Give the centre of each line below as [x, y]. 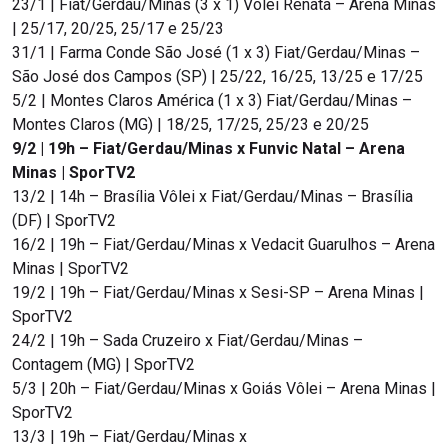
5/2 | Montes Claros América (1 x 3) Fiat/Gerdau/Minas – [212, 101]
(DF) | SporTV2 [64, 221]
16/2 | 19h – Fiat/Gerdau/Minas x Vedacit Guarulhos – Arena [223, 245]
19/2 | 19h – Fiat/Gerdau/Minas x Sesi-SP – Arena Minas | [218, 293]
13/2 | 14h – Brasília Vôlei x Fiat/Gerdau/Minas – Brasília [212, 197]
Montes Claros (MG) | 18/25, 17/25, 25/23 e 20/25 [190, 125]
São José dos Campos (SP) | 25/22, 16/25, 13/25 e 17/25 [217, 77]
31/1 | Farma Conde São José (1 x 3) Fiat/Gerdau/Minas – [216, 53]
